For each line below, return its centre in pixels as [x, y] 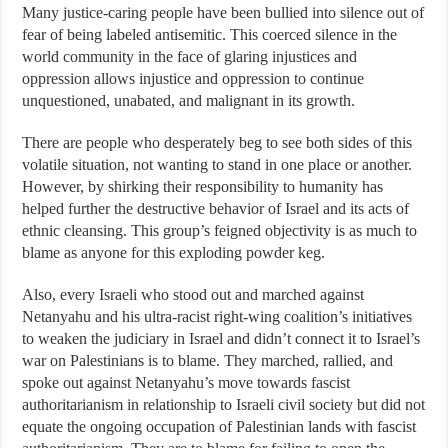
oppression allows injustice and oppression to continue [193, 78]
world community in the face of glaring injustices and [190, 56]
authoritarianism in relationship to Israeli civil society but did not [224, 404]
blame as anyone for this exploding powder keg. [176, 252]
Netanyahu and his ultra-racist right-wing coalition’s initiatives [217, 316]
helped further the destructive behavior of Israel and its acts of [216, 208]
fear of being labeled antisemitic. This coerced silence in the [210, 34]
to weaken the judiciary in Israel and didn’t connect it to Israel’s [221, 338]
